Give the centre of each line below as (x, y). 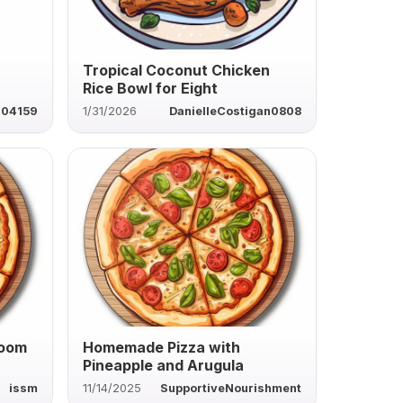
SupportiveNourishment (230, 388)
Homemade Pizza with (161, 347)
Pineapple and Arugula (163, 365)
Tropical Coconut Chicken (176, 70)
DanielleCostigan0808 (235, 111)
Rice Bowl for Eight (150, 88)
